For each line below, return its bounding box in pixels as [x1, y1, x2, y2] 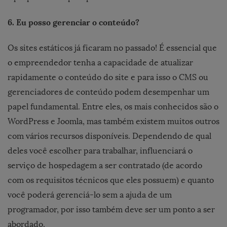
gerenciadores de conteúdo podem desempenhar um [8, 87, 209, 97]
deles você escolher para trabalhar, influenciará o [8, 145, 193, 156]
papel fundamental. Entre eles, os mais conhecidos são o [8, 101, 218, 111]
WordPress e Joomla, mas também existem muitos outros [8, 116, 219, 126]
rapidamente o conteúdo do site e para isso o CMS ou [8, 72, 208, 82]
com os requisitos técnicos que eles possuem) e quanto [8, 175, 214, 185]
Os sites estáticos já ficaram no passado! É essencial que [8, 43, 217, 53]
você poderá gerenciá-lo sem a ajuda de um [8, 190, 172, 200]
